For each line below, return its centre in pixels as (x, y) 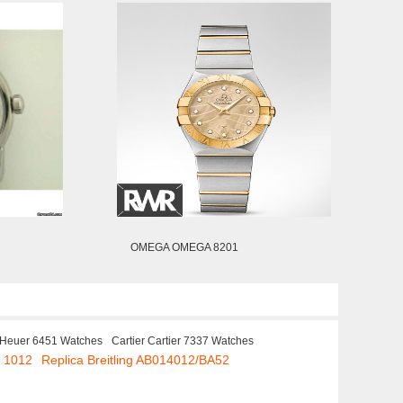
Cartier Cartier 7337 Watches (183, 341)
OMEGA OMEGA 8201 (184, 247)
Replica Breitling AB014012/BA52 (135, 360)
